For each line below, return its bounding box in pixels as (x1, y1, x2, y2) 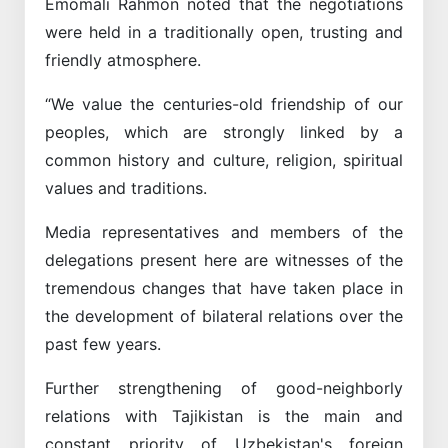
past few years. (45, 333, 161, 354)
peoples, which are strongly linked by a (45, 121, 403, 142)
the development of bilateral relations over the (45, 305, 403, 326)
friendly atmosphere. (45, 49, 201, 70)
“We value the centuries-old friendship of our (45, 93, 403, 114)
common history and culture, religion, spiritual (45, 149, 403, 170)
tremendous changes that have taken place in (45, 277, 403, 298)
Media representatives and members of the (45, 221, 403, 242)
